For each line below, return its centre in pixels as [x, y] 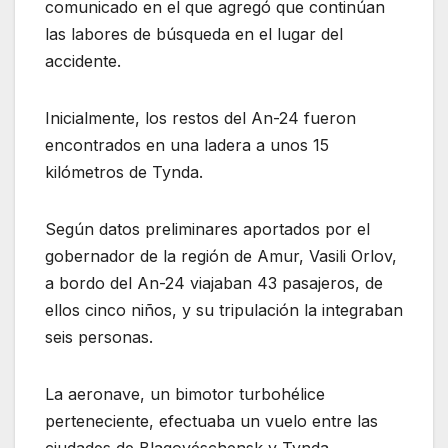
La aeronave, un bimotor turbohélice [185, 394]
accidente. [83, 61]
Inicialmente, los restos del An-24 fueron [200, 118]
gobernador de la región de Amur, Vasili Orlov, [221, 256]
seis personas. [99, 337]
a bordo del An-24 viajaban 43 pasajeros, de [214, 283]
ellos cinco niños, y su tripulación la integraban [224, 310]
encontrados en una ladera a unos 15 [187, 145]
